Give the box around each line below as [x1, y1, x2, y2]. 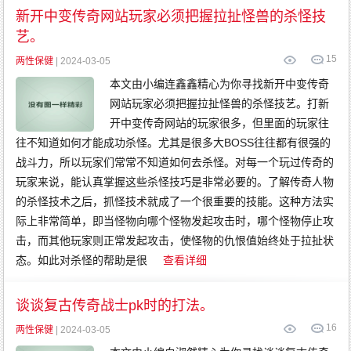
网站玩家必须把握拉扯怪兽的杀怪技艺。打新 [110, 97, 330, 110]
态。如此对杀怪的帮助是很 [16, 254, 148, 266]
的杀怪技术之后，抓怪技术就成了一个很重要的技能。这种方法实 [16, 195, 335, 208]
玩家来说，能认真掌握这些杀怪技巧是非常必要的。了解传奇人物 [16, 175, 335, 188]
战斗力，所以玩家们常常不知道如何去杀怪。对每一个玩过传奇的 [16, 156, 335, 168]
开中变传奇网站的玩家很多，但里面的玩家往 [110, 117, 330, 129]
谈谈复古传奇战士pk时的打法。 [16, 298, 215, 313]
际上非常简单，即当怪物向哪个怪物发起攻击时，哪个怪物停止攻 [16, 215, 335, 227]
